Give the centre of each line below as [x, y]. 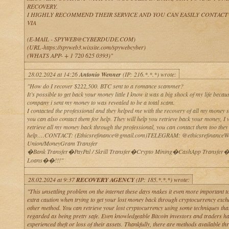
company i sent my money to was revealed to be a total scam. [101, 102]
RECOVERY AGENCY [105, 180]
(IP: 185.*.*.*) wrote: [162, 179]
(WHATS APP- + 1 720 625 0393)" [70, 55]
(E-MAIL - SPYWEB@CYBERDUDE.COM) [81, 39]
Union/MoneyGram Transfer [62, 143]
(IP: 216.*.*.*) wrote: [148, 74]
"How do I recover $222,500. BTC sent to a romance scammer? [105, 86]
